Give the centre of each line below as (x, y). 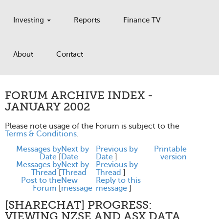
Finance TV (142, 20)
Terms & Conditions (41, 134)
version (174, 157)
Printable (170, 149)
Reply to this (118, 180)
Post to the (41, 180)
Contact (70, 54)
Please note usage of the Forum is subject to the (92, 126)
